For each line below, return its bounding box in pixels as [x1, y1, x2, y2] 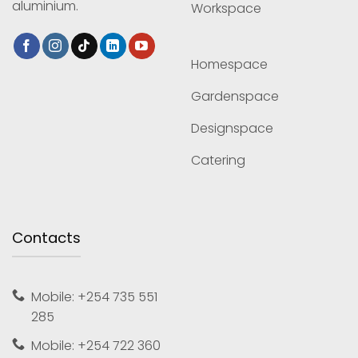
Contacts [12, 228, 81, 249]
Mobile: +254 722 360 [31, 336, 161, 355]
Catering [191, 150, 245, 169]
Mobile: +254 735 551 [31, 288, 157, 307]
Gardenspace [191, 86, 279, 105]
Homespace [191, 54, 268, 74]
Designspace [191, 118, 273, 137]
